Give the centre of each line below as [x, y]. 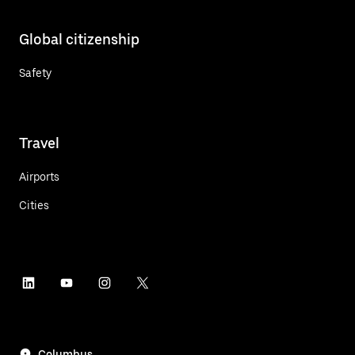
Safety [35, 73]
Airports [39, 176]
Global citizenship [79, 39]
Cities [34, 205]
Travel [39, 143]
